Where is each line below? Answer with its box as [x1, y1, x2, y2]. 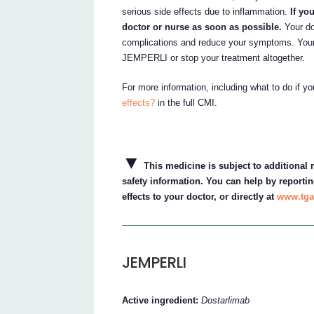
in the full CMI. [155, 97, 218, 109]
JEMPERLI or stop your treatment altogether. [122, 53, 306, 64]
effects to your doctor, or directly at [122, 191, 278, 203]
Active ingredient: [122, 294, 202, 306]
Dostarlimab [201, 294, 250, 306]
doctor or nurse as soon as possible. [122, 22, 282, 33]
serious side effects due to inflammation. [122, 6, 291, 18]
